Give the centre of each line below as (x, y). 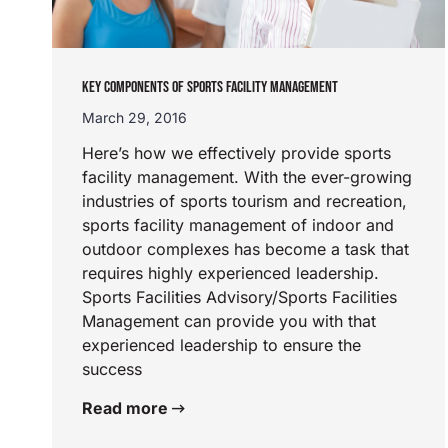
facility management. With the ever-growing (247, 176)
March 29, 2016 (134, 117)
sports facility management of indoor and (238, 224)
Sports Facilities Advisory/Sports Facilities (239, 296)
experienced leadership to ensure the (221, 344)
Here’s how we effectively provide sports (236, 152)
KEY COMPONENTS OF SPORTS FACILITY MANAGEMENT (210, 87)
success (112, 368)
